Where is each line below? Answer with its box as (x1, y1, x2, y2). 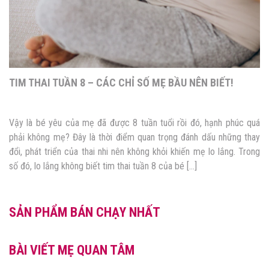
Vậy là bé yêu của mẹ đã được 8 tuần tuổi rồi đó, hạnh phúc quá (9, 117, 260, 129)
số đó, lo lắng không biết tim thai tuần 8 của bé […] (9, 160, 197, 172)
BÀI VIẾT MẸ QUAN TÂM (9, 243, 134, 258)
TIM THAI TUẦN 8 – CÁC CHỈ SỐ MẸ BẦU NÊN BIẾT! (9, 76, 234, 89)
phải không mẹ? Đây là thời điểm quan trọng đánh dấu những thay (9, 131, 260, 144)
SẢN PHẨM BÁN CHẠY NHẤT (9, 205, 160, 220)
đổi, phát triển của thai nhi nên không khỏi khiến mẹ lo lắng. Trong (9, 146, 260, 158)
